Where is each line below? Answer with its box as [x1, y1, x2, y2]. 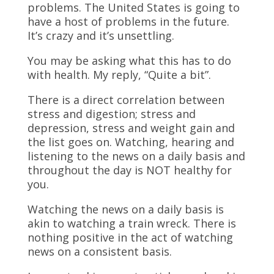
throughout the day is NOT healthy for [27, 163, 232, 177]
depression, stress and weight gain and [27, 120, 235, 135]
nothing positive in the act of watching [27, 230, 233, 245]
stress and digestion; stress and [27, 106, 196, 121]
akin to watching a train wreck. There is [27, 216, 236, 231]
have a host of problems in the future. [27, 14, 229, 29]
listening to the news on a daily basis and [27, 149, 245, 163]
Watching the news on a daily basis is [27, 202, 224, 217]
